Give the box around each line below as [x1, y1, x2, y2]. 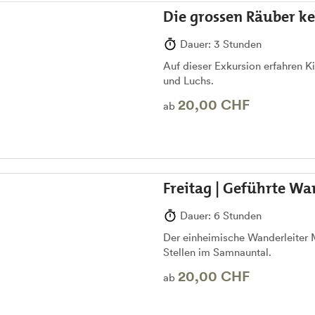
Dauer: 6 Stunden [176, 209, 262, 223]
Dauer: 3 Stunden [176, 37, 262, 51]
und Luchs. [162, 74, 214, 88]
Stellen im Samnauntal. [162, 245, 274, 259]
